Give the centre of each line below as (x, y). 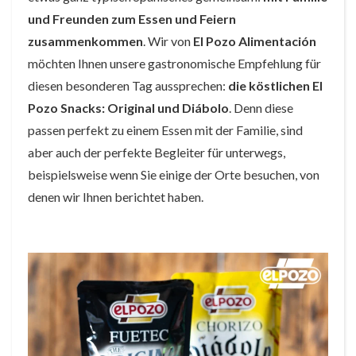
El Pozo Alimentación (255, 41)
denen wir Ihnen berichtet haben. (116, 197)
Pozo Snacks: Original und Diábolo (128, 108)
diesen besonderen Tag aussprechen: (128, 85)
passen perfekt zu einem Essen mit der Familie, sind (165, 130)
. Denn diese (261, 108)
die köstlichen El (275, 85)
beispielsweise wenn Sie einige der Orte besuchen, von (174, 174)
